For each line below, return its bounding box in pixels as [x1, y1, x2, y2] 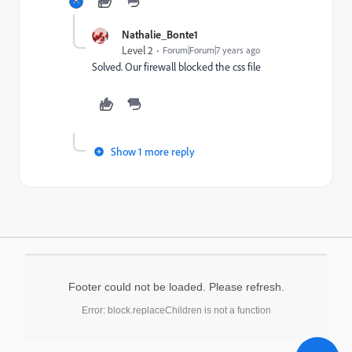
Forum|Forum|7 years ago [163, 44, 260, 56]
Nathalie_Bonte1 [122, 27, 198, 41]
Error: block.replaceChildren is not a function [81, 305, 271, 316]
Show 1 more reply [111, 145, 195, 158]
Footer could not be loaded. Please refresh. [68, 280, 284, 293]
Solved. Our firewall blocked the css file [92, 60, 261, 74]
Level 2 [122, 43, 153, 57]
